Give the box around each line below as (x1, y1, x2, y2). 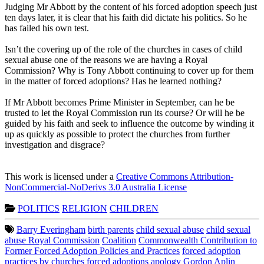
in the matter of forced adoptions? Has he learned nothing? (5, 75, 222, 86)
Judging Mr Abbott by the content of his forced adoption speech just (5, 1, 257, 12)
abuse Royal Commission (5, 235, 100, 245)
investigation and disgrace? (5, 139, 105, 150)
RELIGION (62, 203, 107, 213)
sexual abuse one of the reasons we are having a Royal (5, 54, 207, 65)
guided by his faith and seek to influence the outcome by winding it (5, 118, 254, 128)
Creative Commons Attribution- (116, 171, 233, 181)
